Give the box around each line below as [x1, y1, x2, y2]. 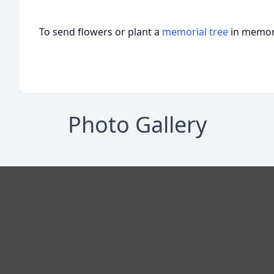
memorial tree [162, 25, 228, 39]
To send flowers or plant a [39, 25, 162, 39]
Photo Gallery [67, 109, 207, 139]
